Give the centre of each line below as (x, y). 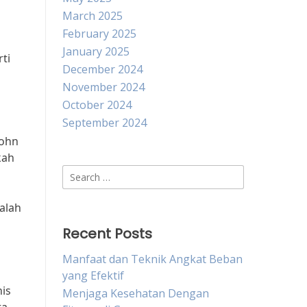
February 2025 (99, 34)
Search (79, 173)
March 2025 (93, 16)
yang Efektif (93, 275)
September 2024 (105, 123)
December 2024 (102, 69)
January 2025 (96, 51)
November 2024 (103, 87)
